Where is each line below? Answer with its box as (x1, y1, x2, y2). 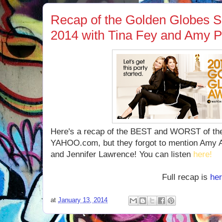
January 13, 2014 (58, 196, 108, 204)
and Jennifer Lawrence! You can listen (51, 150, 193, 159)
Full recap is (162, 172, 211, 182)
